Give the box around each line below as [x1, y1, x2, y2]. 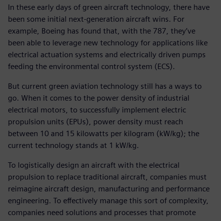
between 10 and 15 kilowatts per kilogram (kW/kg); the [8, 129, 199, 138]
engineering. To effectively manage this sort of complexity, [8, 196, 209, 205]
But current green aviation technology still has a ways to [8, 81, 202, 91]
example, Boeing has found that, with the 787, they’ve [8, 26, 195, 36]
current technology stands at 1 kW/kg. [8, 141, 139, 150]
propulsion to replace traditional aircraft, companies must [8, 172, 207, 182]
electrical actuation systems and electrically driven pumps [8, 50, 206, 59]
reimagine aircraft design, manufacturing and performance [8, 184, 210, 193]
